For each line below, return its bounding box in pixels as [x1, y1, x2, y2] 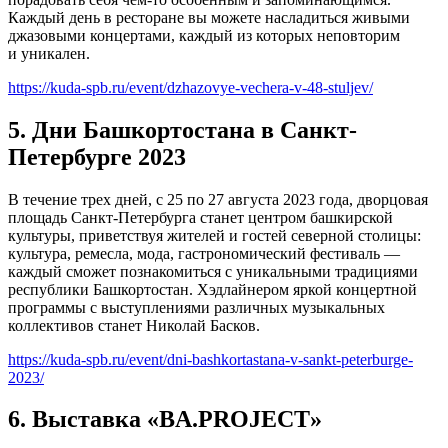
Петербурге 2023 [8, 143, 186, 170]
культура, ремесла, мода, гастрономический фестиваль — [8, 244, 400, 262]
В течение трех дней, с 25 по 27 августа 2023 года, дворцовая [8, 190, 428, 208]
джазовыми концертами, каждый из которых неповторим [8, 26, 400, 44]
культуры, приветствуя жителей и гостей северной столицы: [8, 226, 421, 244]
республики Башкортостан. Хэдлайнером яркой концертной [8, 280, 417, 298]
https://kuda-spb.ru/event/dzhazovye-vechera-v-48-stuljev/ [8, 78, 373, 96]
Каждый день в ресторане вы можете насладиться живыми [8, 8, 410, 26]
